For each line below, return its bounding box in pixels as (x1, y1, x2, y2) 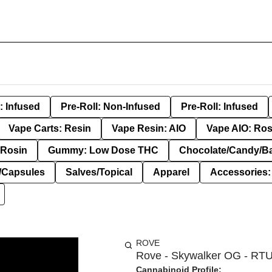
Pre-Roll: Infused (181, 101, 258, 112)
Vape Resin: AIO (112, 123, 186, 134)
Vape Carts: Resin (8, 123, 91, 134)
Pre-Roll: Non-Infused (61, 101, 160, 112)
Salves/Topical (66, 167, 132, 177)
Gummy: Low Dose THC (48, 145, 158, 155)
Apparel (153, 167, 189, 177)
